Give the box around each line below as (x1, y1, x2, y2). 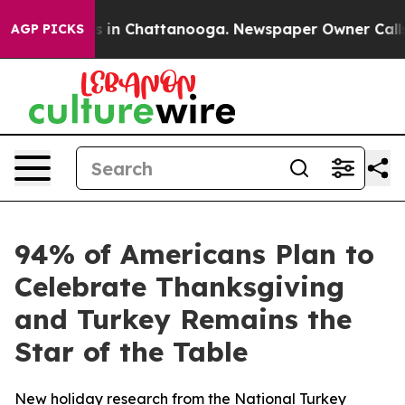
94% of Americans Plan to (14, 237, 374, 271)
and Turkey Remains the (14, 302, 352, 336)
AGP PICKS (11, 21, 84, 37)
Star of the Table (14, 334, 248, 369)
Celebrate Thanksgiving (14, 269, 344, 304)
